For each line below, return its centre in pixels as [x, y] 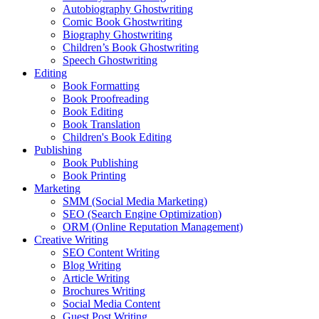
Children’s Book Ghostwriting [131, 47]
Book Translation [101, 124]
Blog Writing [92, 265]
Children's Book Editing [117, 137]
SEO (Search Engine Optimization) [142, 214]
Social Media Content [111, 304]
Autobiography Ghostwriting [128, 9]
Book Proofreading [106, 99]
